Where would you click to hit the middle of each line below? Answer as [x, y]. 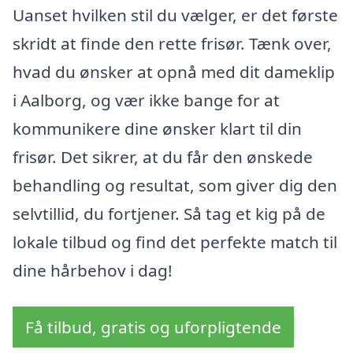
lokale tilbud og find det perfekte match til [175, 242]
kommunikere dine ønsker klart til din [157, 129]
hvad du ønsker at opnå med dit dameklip [174, 72]
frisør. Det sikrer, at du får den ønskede [163, 157]
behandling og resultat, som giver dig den [175, 186]
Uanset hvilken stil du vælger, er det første [175, 15]
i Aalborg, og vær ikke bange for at [146, 100]
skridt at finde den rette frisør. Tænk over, [172, 44]
